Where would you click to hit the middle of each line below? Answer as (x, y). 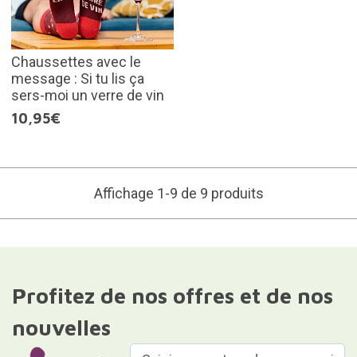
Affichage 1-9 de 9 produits (178, 193)
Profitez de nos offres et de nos (172, 295)
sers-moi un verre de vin (87, 95)
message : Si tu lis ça (77, 78)
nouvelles (61, 327)
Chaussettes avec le (76, 61)
